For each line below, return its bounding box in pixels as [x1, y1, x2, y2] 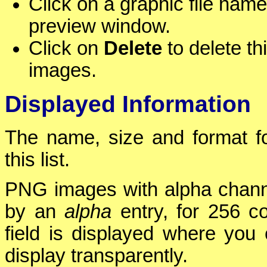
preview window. [29, 15, 170, 38]
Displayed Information [5, 91, 251, 117]
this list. [5, 149, 70, 171]
